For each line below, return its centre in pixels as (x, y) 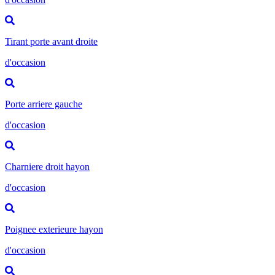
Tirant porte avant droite (51, 41)
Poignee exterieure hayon (54, 229)
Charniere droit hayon (47, 166)
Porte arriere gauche (44, 104)
